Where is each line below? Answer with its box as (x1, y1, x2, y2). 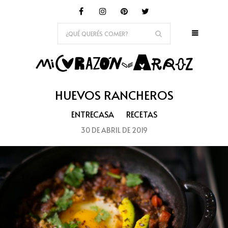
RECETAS (126, 108, 157, 120)
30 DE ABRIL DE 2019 (80, 125, 148, 135)
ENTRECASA (71, 108, 114, 120)
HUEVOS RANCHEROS (54, 87, 174, 104)
